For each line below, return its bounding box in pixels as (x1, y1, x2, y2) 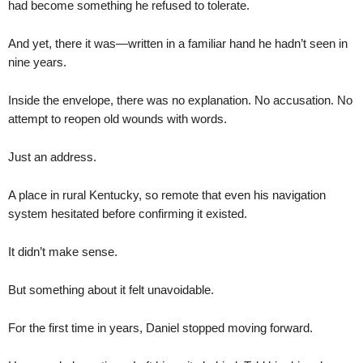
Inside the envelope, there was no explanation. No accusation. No (8, 92, 352, 107)
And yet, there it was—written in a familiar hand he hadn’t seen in (8, 36, 348, 50)
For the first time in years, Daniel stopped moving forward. (8, 320, 313, 335)
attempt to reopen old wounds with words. (8, 111, 227, 126)
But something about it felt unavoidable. (8, 282, 214, 297)
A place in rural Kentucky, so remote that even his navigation (8, 187, 326, 202)
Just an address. (8, 149, 96, 164)
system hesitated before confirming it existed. (8, 206, 247, 220)
